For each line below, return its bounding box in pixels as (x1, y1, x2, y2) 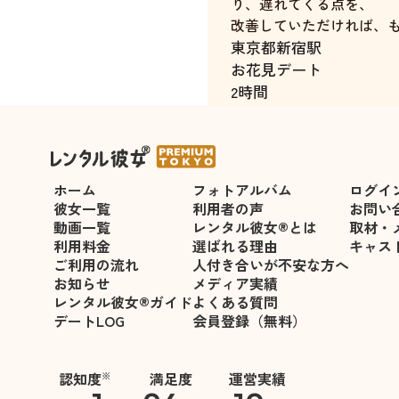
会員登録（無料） (192, 310, 306, 331)
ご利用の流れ (53, 254, 139, 275)
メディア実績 (192, 273, 278, 294)
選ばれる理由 (192, 235, 278, 256)
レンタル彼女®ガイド (53, 291, 192, 313)
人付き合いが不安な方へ (192, 254, 349, 275)
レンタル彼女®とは (192, 216, 317, 238)
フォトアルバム (192, 179, 292, 200)
